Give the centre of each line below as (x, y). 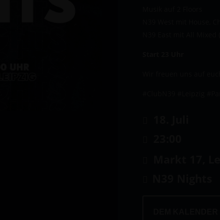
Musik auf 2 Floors (173, 9)
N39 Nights (182, 178)
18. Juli (170, 119)
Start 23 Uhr (163, 54)
